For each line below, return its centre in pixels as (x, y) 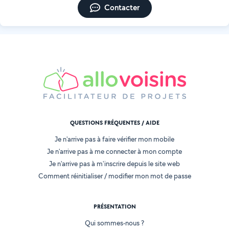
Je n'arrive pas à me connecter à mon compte (114, 152)
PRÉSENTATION (114, 207)
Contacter (122, 7)
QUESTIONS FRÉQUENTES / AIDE (114, 123)
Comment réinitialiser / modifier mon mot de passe (114, 176)
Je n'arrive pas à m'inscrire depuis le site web (114, 164)
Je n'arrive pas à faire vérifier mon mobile (114, 139)
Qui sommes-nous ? (114, 223)
